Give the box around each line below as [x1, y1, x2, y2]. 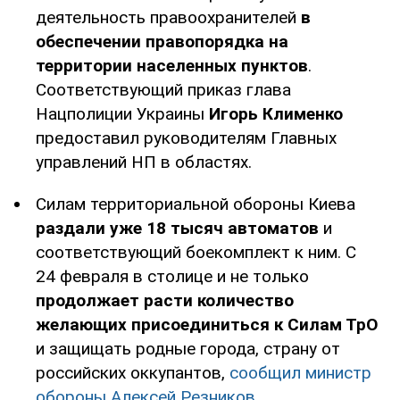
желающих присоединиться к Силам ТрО [36, 313, 378, 335]
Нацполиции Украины [36, 103, 209, 124]
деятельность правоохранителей [36, 6, 301, 28]
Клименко [262, 103, 343, 124]
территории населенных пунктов [36, 54, 308, 76]
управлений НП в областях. [36, 151, 252, 172]
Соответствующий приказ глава [36, 79, 291, 100]
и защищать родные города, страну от [36, 337, 340, 359]
